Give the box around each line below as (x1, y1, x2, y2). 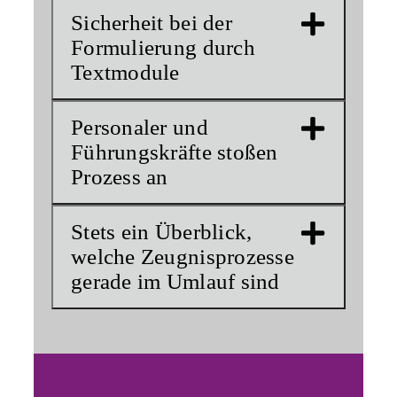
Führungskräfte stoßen (71, 140, 278, 165)
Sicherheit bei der (71, 11, 232, 35)
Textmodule (71, 60, 180, 85)
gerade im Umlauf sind (71, 269, 280, 294)
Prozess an (71, 165, 168, 190)
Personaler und (71, 115, 208, 140)
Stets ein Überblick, (71, 220, 253, 245)
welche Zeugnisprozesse (71, 245, 294, 269)
